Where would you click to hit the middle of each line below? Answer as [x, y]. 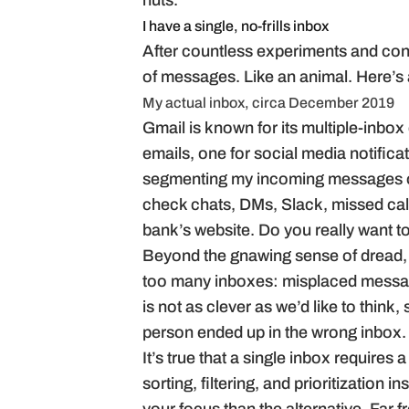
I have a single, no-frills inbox [236, 27]
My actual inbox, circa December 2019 [268, 104]
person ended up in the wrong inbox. [274, 334]
